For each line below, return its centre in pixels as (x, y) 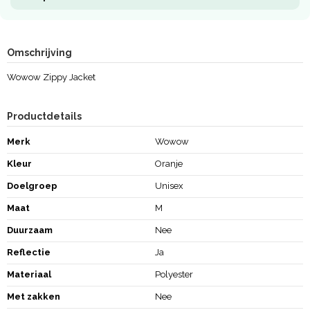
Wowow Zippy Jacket (51, 77)
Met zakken (33, 297)
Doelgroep (32, 186)
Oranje (169, 164)
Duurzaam (29, 230)
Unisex (169, 186)
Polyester (174, 275)
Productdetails (44, 116)
